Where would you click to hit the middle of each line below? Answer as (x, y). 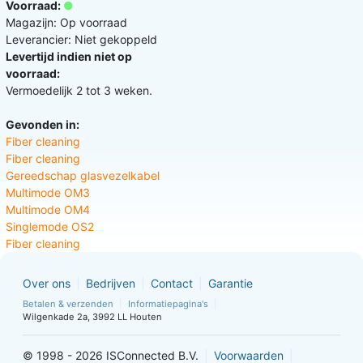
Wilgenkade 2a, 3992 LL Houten (92, 317)
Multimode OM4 (48, 210)
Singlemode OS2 (50, 227)
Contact (172, 284)
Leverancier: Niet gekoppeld (81, 40)
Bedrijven (111, 284)
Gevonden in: (43, 125)
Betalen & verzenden (68, 304)
